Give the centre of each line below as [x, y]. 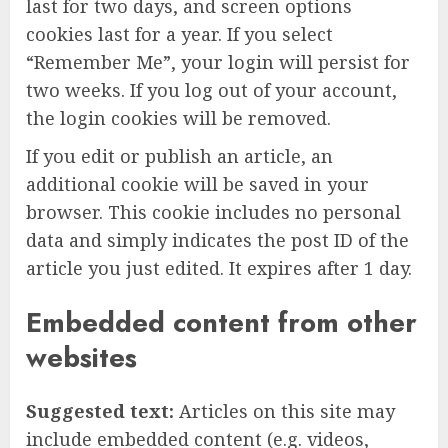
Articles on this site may [287, 411]
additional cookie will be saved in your [197, 184]
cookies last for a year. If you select [179, 34]
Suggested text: [102, 411]
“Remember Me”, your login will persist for [218, 62]
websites [81, 357]
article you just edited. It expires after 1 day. [219, 268]
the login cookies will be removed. [178, 118]
